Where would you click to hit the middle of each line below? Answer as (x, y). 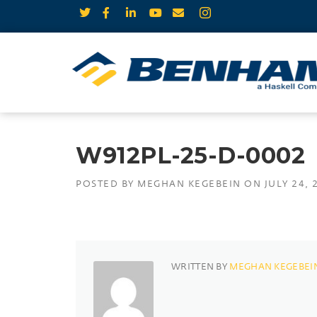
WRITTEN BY (201, 266)
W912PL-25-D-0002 (190, 155)
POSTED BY (106, 183)
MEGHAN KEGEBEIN (189, 183)
